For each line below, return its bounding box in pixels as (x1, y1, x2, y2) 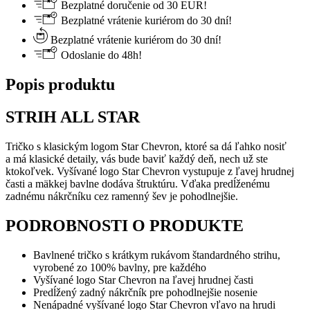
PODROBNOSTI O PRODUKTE (6, 216, 244, 235)
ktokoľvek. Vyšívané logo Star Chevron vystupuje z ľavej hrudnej (6, 165, 294, 178)
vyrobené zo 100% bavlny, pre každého (33, 261, 206, 273)
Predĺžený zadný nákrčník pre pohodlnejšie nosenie (33, 286, 257, 298)
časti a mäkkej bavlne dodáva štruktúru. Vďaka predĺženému (6, 178, 270, 190)
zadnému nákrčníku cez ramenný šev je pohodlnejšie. (6, 190, 238, 203)
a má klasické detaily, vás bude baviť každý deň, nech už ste (6, 153, 268, 165)
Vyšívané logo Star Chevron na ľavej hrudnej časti (33, 273, 253, 286)
